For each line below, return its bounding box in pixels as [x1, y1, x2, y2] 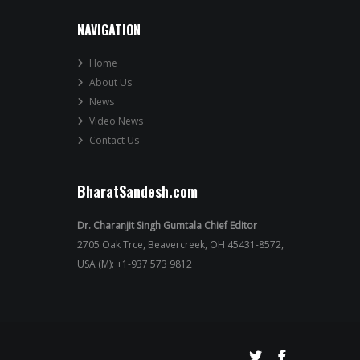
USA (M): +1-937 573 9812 [77, 257, 192, 271]
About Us [89, 76, 132, 89]
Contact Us [89, 133, 139, 147]
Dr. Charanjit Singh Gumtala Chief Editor [77, 219, 257, 232]
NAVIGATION [77, 20, 141, 39]
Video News [89, 114, 143, 128]
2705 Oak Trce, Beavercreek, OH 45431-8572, [77, 238, 284, 252]
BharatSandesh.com [77, 181, 198, 202]
